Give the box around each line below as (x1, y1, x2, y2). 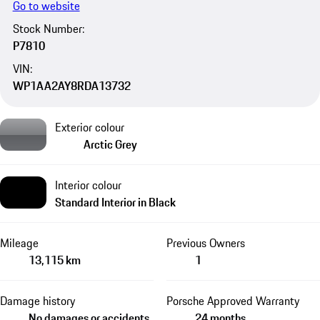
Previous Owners (166, 234, 245, 251)
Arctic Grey (84, 135, 137, 153)
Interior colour (55, 176, 121, 194)
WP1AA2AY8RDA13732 (12, 77, 131, 95)
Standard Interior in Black (55, 193, 176, 211)
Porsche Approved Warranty (166, 291, 299, 309)
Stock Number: (12, 20, 84, 38)
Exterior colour (55, 118, 124, 136)
